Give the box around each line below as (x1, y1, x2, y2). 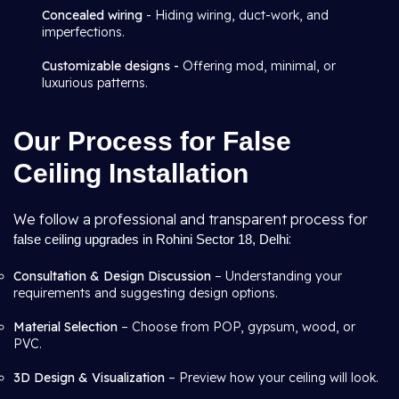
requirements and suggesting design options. (13, 285, 278, 301)
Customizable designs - (42, 58, 183, 74)
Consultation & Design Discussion (13, 268, 211, 284)
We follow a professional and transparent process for (13, 210, 368, 228)
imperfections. (42, 24, 125, 40)
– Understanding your (211, 268, 342, 284)
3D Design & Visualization (13, 370, 165, 386)
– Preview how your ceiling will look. (165, 370, 379, 386)
